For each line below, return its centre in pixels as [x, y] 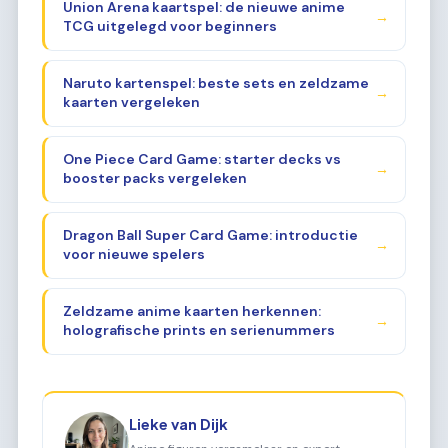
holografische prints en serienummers [198, 330]
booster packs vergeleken [154, 178]
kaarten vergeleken [131, 102]
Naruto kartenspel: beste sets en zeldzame [215, 83]
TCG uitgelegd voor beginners [169, 26]
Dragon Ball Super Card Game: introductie [210, 235]
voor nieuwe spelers [133, 254]
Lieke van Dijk [179, 423]
